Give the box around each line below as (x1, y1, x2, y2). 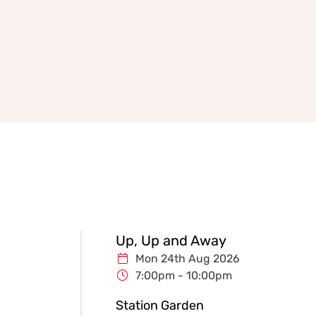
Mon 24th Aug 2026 (135, 252, 240, 266)
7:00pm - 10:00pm (135, 269, 232, 283)
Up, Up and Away (116, 232, 226, 250)
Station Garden (116, 298, 204, 314)
